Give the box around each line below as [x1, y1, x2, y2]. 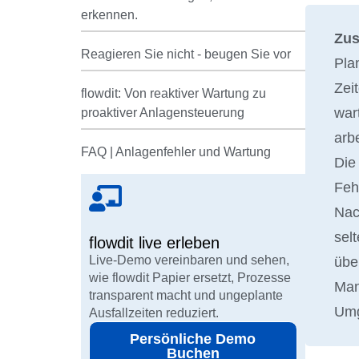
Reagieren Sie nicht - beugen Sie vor [80, 46, 291, 61]
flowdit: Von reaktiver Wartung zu [80, 86, 266, 100]
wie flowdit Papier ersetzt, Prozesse [88, 269, 291, 284]
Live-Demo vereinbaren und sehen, [88, 252, 289, 267]
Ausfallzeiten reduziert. [88, 305, 219, 320]
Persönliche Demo [130, 330, 256, 347]
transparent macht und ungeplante [88, 287, 283, 302]
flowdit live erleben [88, 234, 220, 252]
